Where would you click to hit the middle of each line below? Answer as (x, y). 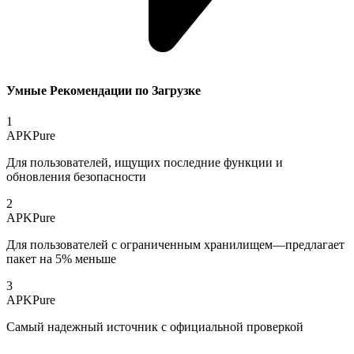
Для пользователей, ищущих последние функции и (145, 162)
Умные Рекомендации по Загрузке (104, 90)
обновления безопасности (76, 176)
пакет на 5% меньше (61, 258)
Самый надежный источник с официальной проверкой (155, 326)
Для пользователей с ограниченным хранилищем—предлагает (175, 244)
